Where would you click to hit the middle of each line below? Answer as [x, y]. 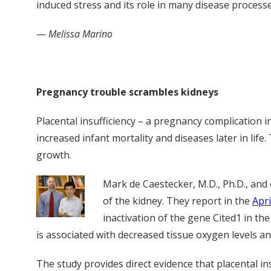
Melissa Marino [80, 34]
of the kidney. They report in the [178, 201]
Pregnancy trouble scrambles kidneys [127, 92]
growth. [54, 155]
